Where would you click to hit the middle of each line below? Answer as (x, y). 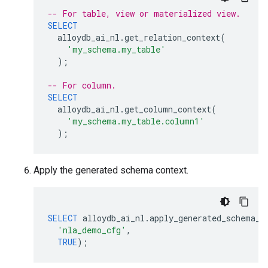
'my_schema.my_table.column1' (136, 121)
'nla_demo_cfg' (92, 230)
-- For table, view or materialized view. (144, 13)
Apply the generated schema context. (111, 170)
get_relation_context (172, 37)
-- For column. (82, 85)
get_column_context (168, 109)
